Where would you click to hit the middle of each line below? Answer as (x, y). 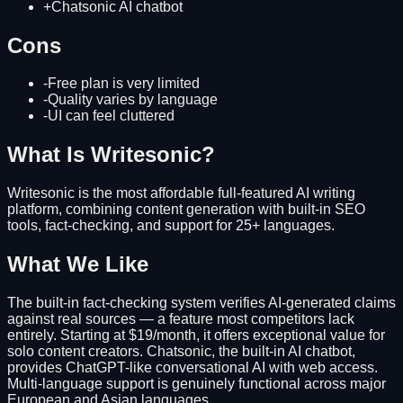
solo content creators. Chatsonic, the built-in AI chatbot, (181, 352)
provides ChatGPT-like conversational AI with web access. (193, 368)
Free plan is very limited (124, 84)
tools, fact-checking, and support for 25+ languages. (171, 226)
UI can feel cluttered (111, 116)
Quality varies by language (133, 100)
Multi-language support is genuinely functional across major (197, 384)
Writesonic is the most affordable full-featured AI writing (181, 193)
